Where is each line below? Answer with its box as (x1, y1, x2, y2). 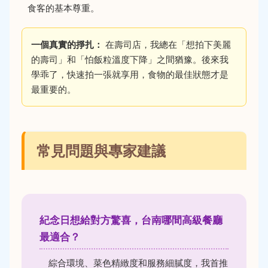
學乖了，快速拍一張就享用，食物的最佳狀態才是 (31, 68, 229, 80)
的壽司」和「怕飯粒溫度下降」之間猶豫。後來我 (31, 53, 229, 65)
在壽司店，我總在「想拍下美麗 (103, 38, 231, 50)
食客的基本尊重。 (28, 2, 99, 14)
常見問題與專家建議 (36, 141, 166, 160)
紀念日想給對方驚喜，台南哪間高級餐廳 (39, 213, 223, 227)
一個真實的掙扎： (31, 38, 103, 50)
